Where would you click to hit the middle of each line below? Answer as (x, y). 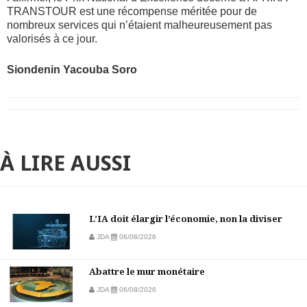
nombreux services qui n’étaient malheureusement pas (139, 25)
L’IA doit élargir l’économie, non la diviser (186, 219)
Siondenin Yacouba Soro (72, 70)
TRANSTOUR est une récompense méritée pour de (132, 12)
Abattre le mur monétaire (147, 272)
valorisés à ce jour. (52, 39)
